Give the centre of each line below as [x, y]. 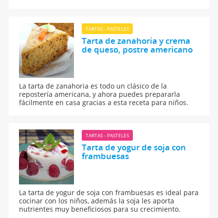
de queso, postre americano [137, 49]
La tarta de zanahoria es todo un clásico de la [93, 86]
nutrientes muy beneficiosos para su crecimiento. [100, 209]
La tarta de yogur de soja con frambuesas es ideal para [109, 192]
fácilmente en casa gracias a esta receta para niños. [104, 102]
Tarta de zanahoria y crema [136, 40]
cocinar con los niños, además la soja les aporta [97, 200]
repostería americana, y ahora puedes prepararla [100, 94]
